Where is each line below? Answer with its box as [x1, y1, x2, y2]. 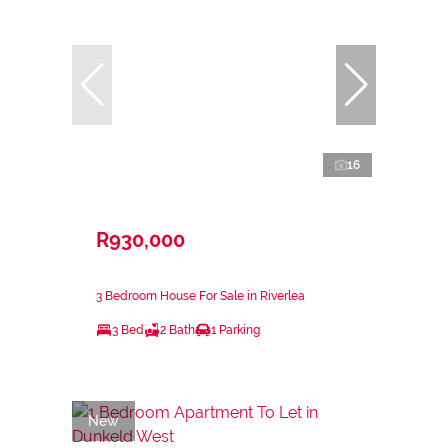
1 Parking [211, 322, 260, 337]
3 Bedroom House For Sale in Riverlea [96, 288, 305, 303]
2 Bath [160, 322, 195, 337]
